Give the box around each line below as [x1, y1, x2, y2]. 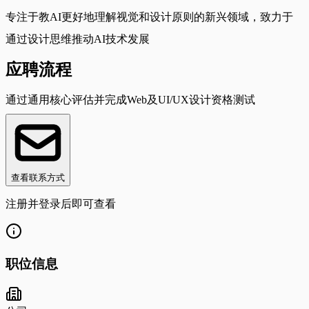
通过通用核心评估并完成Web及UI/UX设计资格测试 [6, 93, 255, 106]
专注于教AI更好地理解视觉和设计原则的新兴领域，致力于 [6, 10, 293, 23]
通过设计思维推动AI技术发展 [6, 32, 150, 45]
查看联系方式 [11, 172, 65, 183]
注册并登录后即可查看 [6, 197, 116, 210]
